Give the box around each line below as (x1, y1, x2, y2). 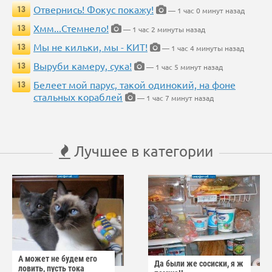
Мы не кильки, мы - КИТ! (33, 41, 148, 53)
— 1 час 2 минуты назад (121, 24, 205, 35)
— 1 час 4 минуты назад (160, 43, 244, 53)
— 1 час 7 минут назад (135, 93, 214, 103)
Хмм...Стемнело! (33, 22, 109, 35)
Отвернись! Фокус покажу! (33, 3, 154, 16)
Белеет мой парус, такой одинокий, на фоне (33, 78, 236, 91)
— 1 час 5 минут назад (144, 62, 223, 72)
